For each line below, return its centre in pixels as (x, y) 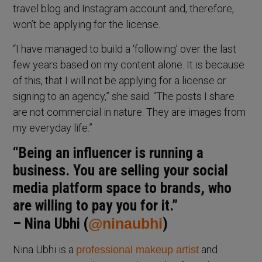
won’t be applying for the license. (87, 24)
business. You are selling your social (121, 170)
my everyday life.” (53, 127)
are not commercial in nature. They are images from (130, 112)
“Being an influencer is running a (108, 153)
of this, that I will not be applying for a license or (120, 80)
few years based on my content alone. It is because (129, 64)
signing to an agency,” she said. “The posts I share (124, 96)
